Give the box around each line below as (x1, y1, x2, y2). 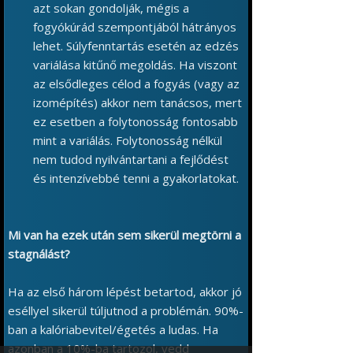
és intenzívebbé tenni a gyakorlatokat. (33, 170, 239, 186)
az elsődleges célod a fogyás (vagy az (33, 76, 240, 91)
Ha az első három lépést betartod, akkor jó (8, 284, 242, 299)
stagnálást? (8, 246, 70, 262)
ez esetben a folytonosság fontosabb (33, 113, 238, 129)
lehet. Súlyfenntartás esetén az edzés (33, 38, 239, 54)
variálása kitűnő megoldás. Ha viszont (33, 57, 237, 72)
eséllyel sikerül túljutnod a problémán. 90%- (8, 303, 243, 318)
